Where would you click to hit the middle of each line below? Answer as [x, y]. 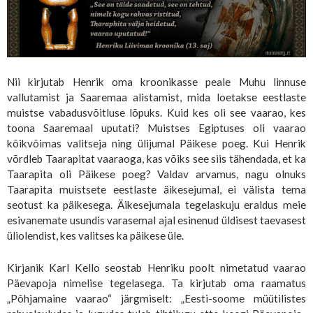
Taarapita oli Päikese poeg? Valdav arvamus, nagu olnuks [156, 174]
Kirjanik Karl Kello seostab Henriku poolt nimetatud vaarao [156, 267]
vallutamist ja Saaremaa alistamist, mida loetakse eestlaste [156, 97]
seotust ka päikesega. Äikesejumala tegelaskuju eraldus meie [156, 204]
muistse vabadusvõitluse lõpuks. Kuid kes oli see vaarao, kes [156, 112]
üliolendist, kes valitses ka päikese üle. [95, 235]
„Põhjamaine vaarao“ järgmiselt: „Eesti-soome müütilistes [156, 298]
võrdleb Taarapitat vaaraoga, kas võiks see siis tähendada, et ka [156, 158]
